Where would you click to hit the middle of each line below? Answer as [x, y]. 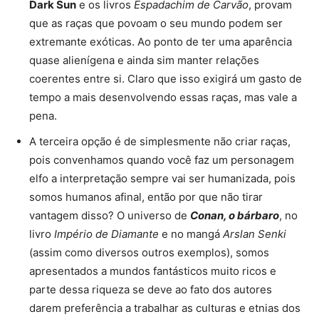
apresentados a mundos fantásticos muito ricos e [153, 271]
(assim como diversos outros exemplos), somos [149, 252]
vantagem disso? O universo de [110, 215]
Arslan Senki [255, 234]
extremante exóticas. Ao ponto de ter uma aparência [161, 41]
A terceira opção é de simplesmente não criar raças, [160, 141]
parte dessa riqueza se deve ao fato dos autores [151, 289]
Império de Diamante [106, 234]
